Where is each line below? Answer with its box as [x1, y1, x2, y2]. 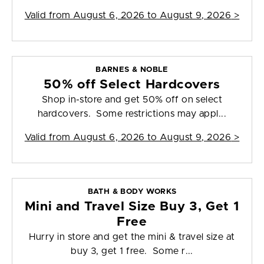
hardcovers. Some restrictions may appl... [37, 109, 227, 119]
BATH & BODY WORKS [87, 188, 177, 196]
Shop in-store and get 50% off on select [41, 95, 223, 105]
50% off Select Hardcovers [43, 78, 221, 91]
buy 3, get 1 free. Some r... [71, 246, 193, 256]
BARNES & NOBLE [95, 66, 169, 74]
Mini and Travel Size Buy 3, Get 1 [24, 200, 240, 213]
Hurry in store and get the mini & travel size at [29, 232, 235, 242]
